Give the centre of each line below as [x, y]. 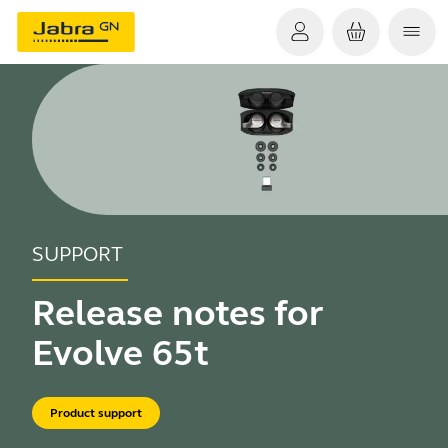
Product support [96, 413]
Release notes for [177, 313]
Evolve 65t [120, 353]
